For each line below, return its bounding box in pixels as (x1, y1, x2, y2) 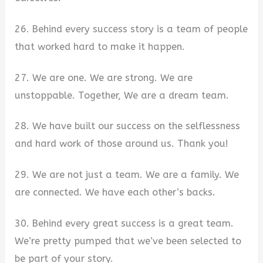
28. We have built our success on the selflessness (15, 120, 241, 132)
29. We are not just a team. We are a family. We (15, 168, 240, 180)
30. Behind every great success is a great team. (15, 217, 234, 229)
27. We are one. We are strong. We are (15, 72, 193, 83)
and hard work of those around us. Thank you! (15, 138, 229, 150)
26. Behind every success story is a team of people (15, 23, 248, 35)
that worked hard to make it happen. (15, 41, 186, 52)
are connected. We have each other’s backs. (15, 186, 216, 198)
